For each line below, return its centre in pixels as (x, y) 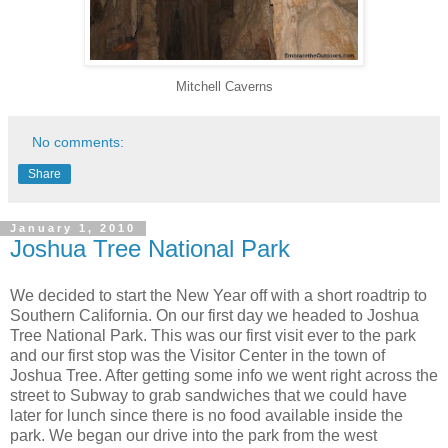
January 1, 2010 (73, 228)
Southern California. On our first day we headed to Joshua (214, 316)
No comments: (78, 141)
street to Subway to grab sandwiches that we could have (208, 396)
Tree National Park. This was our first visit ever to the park (213, 336)
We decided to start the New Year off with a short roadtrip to (218, 296)
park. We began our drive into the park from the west (193, 436)
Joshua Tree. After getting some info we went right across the (224, 376)
